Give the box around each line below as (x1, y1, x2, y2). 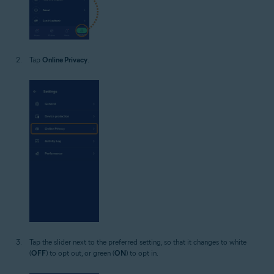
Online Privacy (42, 54, 87, 64)
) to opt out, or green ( (46, 248, 114, 257)
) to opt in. (126, 248, 158, 257)
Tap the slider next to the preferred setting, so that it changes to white (29, 237, 246, 246)
